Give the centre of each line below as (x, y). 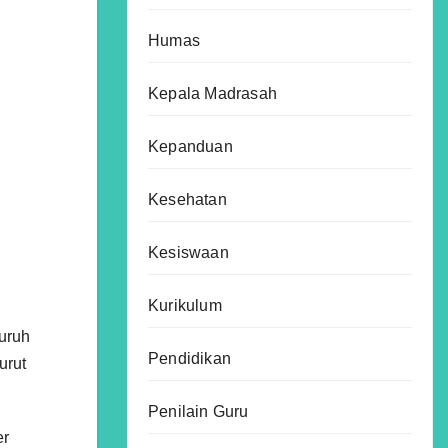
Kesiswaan (188, 252)
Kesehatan (187, 199)
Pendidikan (189, 358)
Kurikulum (185, 305)
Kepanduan (190, 146)
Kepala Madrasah (212, 93)
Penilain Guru (198, 411)
